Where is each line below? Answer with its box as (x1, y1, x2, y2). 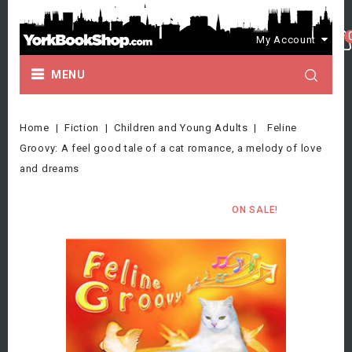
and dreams (20, 163, 79, 174)
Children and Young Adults (114, 122, 248, 134)
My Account (256, 33, 317, 46)
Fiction (64, 122, 99, 134)
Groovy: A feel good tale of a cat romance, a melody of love (20, 142, 322, 154)
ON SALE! (232, 204, 278, 215)
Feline (266, 122, 298, 134)
